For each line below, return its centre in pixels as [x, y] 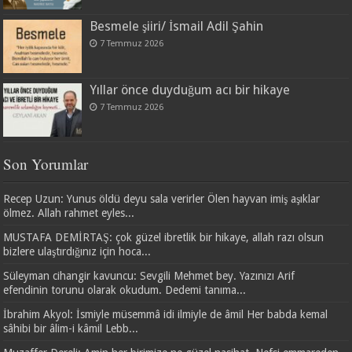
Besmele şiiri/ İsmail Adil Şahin [177, 26]
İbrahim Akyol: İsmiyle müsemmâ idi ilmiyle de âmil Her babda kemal [166, 314]
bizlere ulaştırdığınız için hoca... [77, 251]
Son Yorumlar [46, 163]
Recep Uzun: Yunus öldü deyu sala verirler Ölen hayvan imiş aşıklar [162, 198]
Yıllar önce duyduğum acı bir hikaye [190, 90]
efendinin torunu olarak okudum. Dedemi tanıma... [125, 290]
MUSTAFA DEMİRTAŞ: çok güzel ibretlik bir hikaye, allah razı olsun [164, 237]
